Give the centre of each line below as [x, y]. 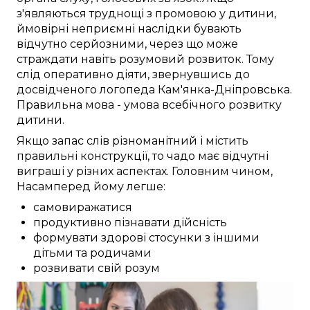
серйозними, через [127, 44]
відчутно [42, 44]
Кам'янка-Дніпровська [224, 90]
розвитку [254, 105]
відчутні [244, 156]
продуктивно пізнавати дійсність [130, 222]
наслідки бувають [188, 29]
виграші [40, 171]
